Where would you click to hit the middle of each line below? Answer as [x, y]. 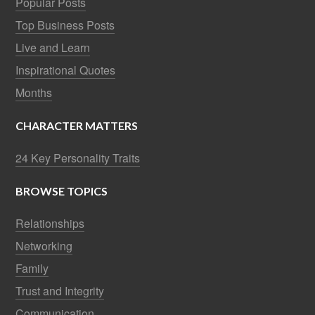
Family [32, 269]
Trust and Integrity [60, 291]
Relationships [50, 224]
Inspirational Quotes [66, 70]
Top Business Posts [65, 25]
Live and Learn [53, 48]
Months [34, 93]
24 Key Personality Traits [78, 158]
